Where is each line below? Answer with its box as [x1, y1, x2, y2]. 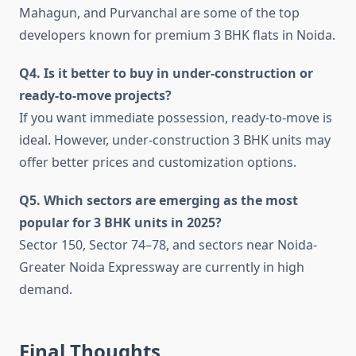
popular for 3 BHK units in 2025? [19, 214, 222, 232]
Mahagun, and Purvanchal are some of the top [19, 4, 300, 22]
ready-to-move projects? [19, 87, 172, 105]
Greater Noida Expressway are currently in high [19, 258, 304, 277]
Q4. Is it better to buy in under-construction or [19, 64, 313, 83]
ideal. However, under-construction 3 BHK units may [19, 131, 331, 149]
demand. [19, 281, 72, 299]
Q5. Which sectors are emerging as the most [19, 192, 298, 210]
